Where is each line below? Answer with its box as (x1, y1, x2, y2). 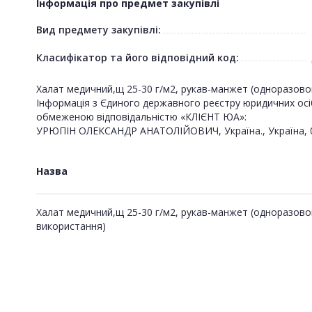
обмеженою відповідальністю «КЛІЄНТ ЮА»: (36, 109, 247, 123)
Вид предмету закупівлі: (36, 22, 161, 36)
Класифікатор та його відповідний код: (36, 50, 239, 64)
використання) (36, 219, 106, 233)
